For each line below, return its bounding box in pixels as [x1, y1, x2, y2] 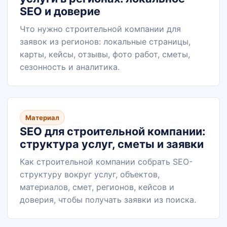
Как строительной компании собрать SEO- [20, 157, 193, 167]
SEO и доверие [20, 5, 100, 18]
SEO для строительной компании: [20, 125, 205, 138]
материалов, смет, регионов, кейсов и [20, 182, 174, 192]
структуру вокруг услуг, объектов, [20, 169, 160, 179]
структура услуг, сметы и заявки [20, 137, 204, 150]
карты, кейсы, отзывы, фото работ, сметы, [20, 49, 190, 59]
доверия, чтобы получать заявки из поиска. [20, 195, 196, 205]
